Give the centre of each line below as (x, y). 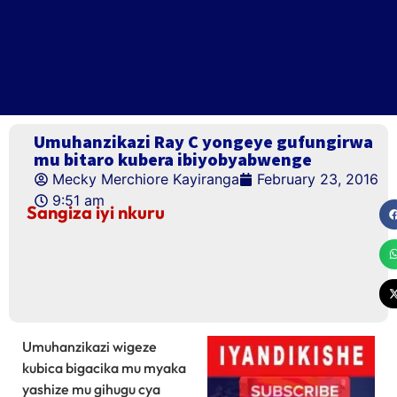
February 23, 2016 (318, 179)
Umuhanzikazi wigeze (90, 347)
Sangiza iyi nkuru (96, 212)
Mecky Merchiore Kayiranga (146, 179)
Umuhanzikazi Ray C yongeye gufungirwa (203, 141)
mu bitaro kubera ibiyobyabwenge (173, 159)
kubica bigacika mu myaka (104, 368)
